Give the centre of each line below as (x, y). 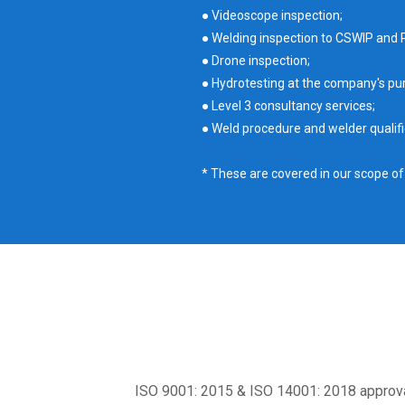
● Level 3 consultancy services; (288, 106)
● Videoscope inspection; (272, 16)
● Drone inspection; (255, 61)
